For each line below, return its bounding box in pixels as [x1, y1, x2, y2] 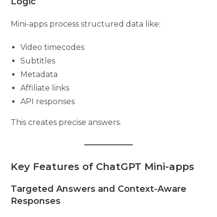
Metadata [20, 69, 58, 79]
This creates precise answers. [11, 117, 122, 127]
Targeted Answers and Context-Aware [11, 183, 187, 194]
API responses [20, 96, 75, 106]
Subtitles [20, 56, 56, 65]
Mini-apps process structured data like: [11, 19, 161, 29]
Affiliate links [20, 83, 70, 93]
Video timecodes [20, 42, 85, 52]
